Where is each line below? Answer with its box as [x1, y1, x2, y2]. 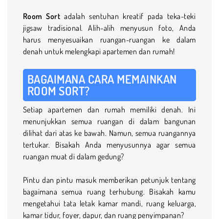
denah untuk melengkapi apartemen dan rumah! [23, 46, 175, 56]
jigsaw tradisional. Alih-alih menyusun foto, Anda [23, 22, 196, 33]
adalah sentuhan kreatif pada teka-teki [60, 11, 196, 21]
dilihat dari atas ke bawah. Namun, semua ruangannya [23, 128, 196, 138]
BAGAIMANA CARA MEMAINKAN [27, 71, 177, 87]
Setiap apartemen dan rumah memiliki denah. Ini [23, 104, 196, 114]
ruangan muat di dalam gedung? [23, 151, 124, 161]
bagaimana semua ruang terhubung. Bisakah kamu [23, 186, 196, 197]
